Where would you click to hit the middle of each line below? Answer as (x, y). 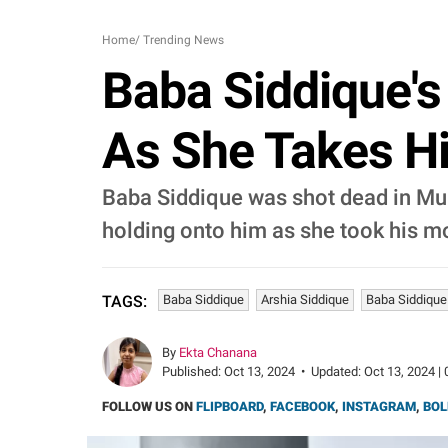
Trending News (183, 40)
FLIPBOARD (229, 406)
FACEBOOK (302, 406)
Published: (193, 371)
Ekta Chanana (218, 352)
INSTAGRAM (379, 406)
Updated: (337, 371)
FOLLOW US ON (149, 406)
